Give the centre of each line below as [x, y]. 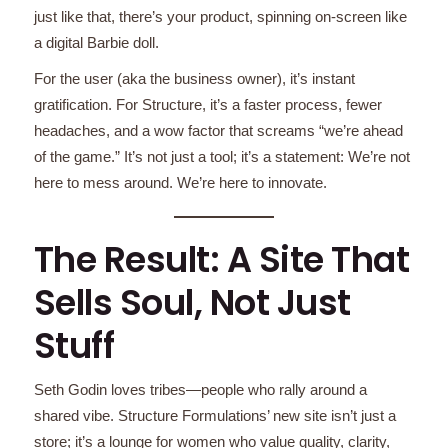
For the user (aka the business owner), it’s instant [194, 78]
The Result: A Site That [221, 259]
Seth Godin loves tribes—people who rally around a [200, 389]
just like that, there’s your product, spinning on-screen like [220, 16]
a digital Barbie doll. [96, 42]
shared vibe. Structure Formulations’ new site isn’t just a [214, 415]
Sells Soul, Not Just [192, 302]
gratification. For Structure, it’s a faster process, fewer [207, 104]
